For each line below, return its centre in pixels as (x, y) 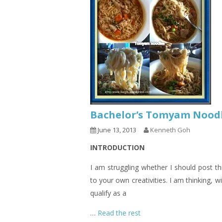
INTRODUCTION (117, 147)
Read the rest (119, 213)
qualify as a (108, 193)
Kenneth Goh (170, 130)
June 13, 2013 (116, 130)
